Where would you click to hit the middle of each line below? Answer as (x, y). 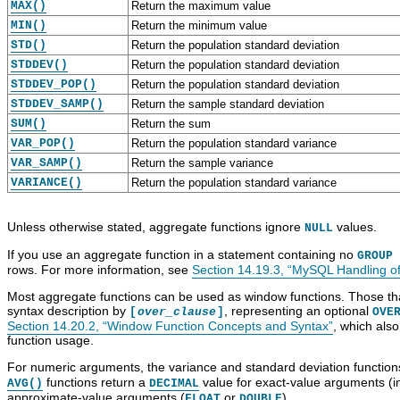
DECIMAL (174, 383)
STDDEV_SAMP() (57, 104)
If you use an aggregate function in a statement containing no (182, 254)
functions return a (96, 382)
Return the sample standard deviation (228, 104)
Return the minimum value (199, 25)
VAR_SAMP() (46, 162)
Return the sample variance (202, 162)
